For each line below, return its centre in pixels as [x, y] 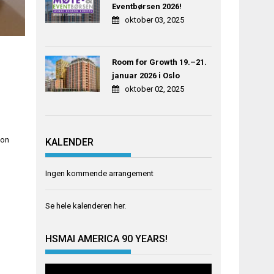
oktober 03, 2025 [154, 20]
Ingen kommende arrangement [100, 173]
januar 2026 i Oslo [146, 76]
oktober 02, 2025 [154, 89]
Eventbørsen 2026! [146, 7]
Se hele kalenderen [80, 206]
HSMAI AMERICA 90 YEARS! [107, 239]
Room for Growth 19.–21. [159, 62]
